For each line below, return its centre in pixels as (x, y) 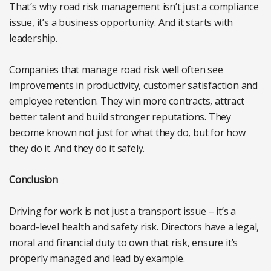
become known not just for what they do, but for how (127, 133)
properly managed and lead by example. (97, 259)
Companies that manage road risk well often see (116, 70)
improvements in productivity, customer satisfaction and (133, 86)
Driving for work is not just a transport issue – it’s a (122, 211)
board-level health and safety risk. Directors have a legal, (134, 227)
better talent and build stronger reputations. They (120, 117)
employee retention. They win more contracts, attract (127, 101)
